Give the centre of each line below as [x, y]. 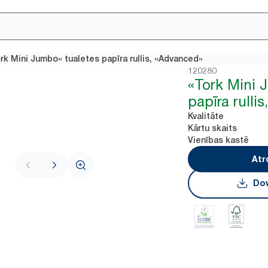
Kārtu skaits [213, 128]
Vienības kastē [219, 140]
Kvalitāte [206, 116]
